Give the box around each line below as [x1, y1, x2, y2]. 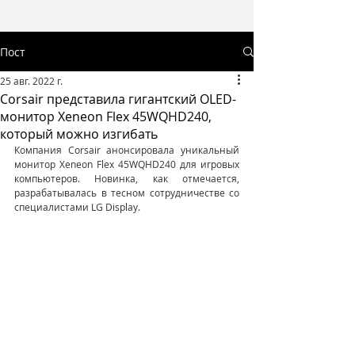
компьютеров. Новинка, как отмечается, [14, 172, 239, 185]
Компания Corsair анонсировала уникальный [14, 143, 239, 156]
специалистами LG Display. [14, 200, 140, 213]
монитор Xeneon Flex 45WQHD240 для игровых [14, 158, 239, 170]
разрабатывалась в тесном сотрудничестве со [14, 186, 239, 199]
